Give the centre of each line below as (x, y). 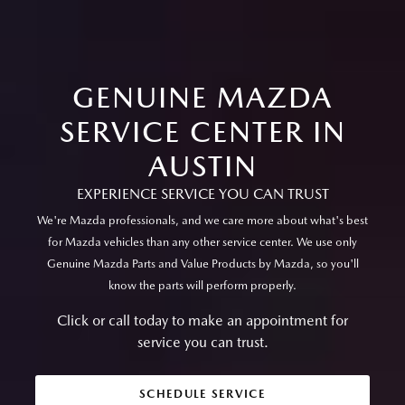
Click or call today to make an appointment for (202, 321)
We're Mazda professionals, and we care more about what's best (202, 221)
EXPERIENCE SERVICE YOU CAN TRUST (202, 194)
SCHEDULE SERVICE (202, 394)
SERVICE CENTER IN (202, 132)
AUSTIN (202, 166)
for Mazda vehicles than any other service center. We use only (202, 242)
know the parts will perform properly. (202, 286)
